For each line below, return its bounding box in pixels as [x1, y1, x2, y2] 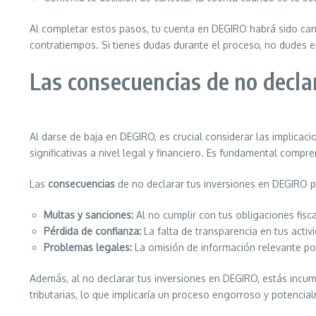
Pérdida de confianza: [44, 225, 141, 237]
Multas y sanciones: [44, 209, 133, 221]
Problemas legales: [44, 241, 132, 253]
